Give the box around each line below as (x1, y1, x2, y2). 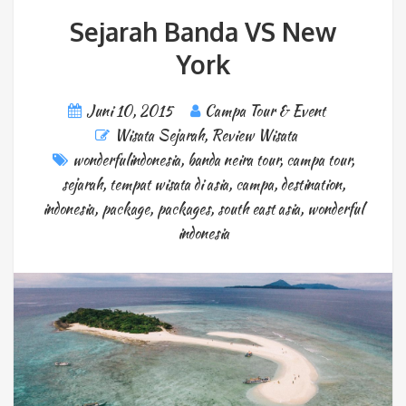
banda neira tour (187, 150, 279, 171)
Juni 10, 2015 (85, 101, 173, 122)
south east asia (217, 198, 300, 220)
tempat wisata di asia (109, 174, 228, 196)
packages (157, 198, 210, 220)
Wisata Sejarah (114, 125, 204, 147)
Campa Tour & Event (204, 101, 325, 122)
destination (280, 174, 342, 196)
